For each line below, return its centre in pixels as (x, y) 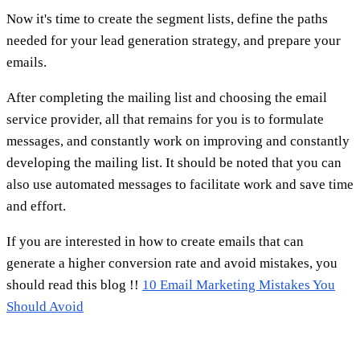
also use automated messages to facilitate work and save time (180, 184)
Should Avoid (45, 306)
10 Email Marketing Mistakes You (239, 284)
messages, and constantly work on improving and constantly (178, 141)
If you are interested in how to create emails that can (155, 241)
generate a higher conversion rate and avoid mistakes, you (172, 263)
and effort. (36, 206)
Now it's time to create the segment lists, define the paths (167, 18)
